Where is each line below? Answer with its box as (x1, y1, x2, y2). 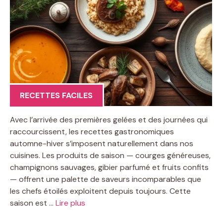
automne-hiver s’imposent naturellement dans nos (10, 138, 193, 149)
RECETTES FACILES (20, 90, 93, 101)
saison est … (10, 197, 55, 208)
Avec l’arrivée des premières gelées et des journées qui (10, 114, 208, 125)
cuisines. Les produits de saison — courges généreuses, (10, 150, 211, 161)
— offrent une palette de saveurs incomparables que (10, 173, 201, 184)
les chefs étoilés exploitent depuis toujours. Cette (10, 185, 191, 196)
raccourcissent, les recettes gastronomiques (10, 126, 174, 137)
